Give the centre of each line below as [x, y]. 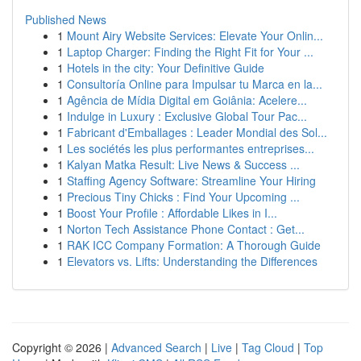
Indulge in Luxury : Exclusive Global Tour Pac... [187, 116]
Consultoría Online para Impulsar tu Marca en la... [195, 84]
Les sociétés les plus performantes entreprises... [191, 148]
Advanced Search [156, 347]
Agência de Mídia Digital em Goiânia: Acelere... [187, 100]
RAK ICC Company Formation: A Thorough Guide [194, 245]
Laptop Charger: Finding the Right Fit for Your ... [190, 52]
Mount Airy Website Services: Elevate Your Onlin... [195, 35]
